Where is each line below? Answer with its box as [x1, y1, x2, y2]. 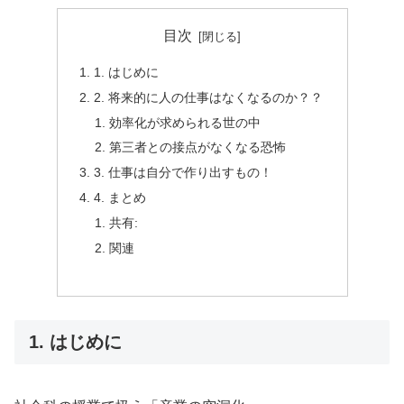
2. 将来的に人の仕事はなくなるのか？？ [93, 89, 323, 105]
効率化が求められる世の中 [109, 115, 262, 130]
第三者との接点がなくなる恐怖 [109, 140, 287, 155]
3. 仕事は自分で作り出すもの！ [93, 165, 272, 180]
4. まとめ [93, 190, 146, 206]
